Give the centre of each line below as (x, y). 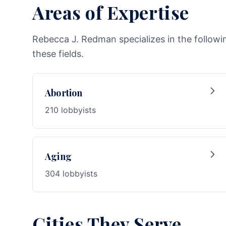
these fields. (58, 54)
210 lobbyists (70, 110)
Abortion (64, 93)
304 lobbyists (71, 174)
